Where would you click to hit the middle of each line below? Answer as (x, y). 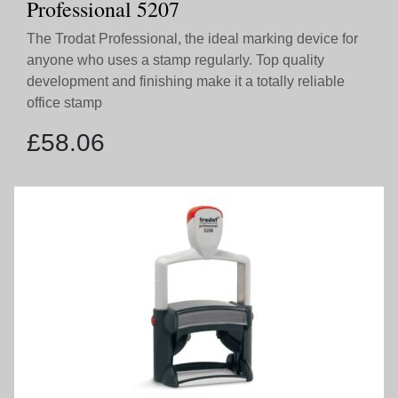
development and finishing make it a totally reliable (186, 81)
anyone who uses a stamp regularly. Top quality (175, 60)
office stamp (64, 103)
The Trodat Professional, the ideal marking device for (192, 39)
